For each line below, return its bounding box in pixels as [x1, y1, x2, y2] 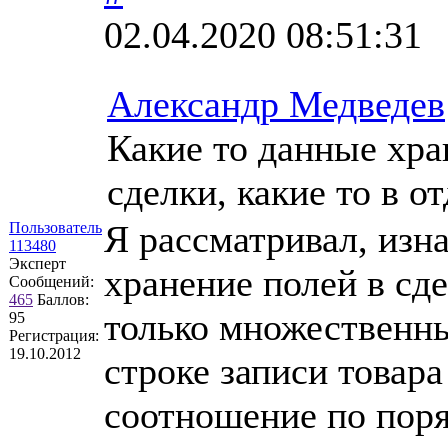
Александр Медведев [107, 82, 445, 125]
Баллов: [37, 290, 89, 308]
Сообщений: [9, 272, 94, 290]
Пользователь [9, 218, 102, 236]
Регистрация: [9, 326, 99, 344]
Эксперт [9, 254, 66, 272]
